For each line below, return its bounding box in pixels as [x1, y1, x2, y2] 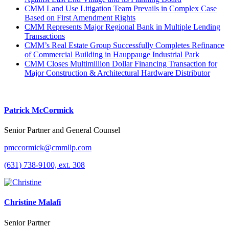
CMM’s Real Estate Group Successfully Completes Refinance [25, 40, 224, 50]
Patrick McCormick [4, 105, 74, 114]
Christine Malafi [4, 198, 61, 207]
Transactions [25, 31, 65, 40]
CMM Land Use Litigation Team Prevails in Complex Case [25, 4, 217, 13]
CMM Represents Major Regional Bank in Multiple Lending [25, 22, 220, 31]
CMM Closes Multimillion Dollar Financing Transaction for [25, 59, 217, 68]
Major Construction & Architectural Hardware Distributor [25, 68, 210, 77]
